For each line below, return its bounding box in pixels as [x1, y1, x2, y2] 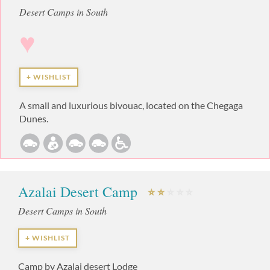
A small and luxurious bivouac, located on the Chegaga [19, 99, 243, 111]
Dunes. [19, 112, 48, 124]
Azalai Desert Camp [18, 181, 141, 201]
